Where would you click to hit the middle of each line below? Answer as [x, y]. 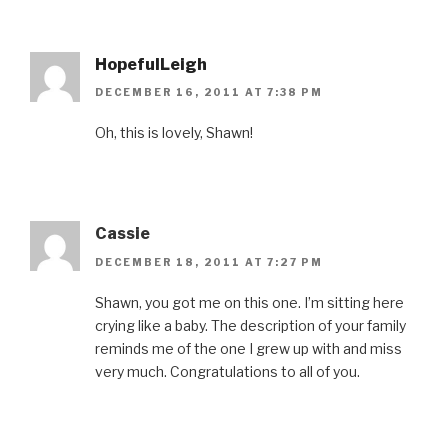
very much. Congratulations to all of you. [227, 371]
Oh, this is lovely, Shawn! [174, 133]
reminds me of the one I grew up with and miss [248, 348]
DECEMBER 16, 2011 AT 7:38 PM [209, 92]
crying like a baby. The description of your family [250, 325]
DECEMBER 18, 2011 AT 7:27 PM [209, 261]
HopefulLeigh [151, 64]
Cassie [122, 234]
